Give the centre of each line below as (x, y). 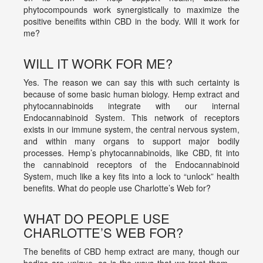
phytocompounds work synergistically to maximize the (131, 10)
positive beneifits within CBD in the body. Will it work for (131, 21)
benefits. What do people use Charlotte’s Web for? (117, 188)
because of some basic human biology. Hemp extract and (131, 94)
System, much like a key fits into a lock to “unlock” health (131, 176)
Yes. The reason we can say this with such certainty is (131, 82)
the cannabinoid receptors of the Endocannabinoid (131, 165)
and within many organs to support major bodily (131, 141)
